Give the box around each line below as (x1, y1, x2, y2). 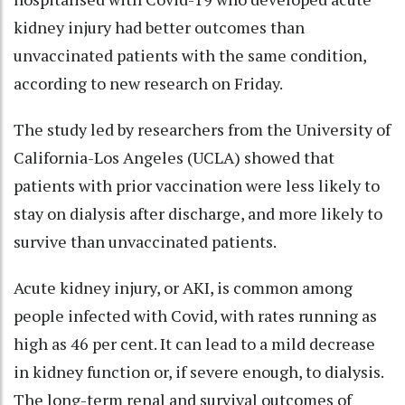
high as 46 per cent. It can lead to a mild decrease (14, 332, 375, 354)
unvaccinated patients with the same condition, (14, 43, 366, 66)
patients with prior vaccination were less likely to (14, 174, 380, 196)
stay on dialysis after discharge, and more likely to (14, 202, 382, 224)
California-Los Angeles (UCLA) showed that (14, 146, 334, 168)
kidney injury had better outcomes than (14, 15, 305, 38)
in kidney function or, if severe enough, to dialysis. (14, 360, 383, 382)
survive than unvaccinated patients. (14, 230, 277, 252)
